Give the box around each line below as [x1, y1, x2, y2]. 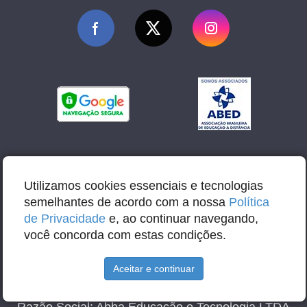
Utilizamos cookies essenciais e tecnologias [24, 179, 264, 193]
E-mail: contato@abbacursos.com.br [53, 277, 254, 291]
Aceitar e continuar [113, 263, 195, 275]
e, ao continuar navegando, [106, 212, 259, 226]
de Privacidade [24, 212, 106, 226]
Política [229, 195, 270, 210]
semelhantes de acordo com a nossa [24, 195, 230, 210]
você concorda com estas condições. [24, 228, 227, 243]
